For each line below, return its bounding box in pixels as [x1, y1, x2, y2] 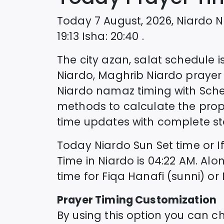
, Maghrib [92, 67, 147, 82]
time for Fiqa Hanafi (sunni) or [57, 168, 219, 183]
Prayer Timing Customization [57, 192, 217, 207]
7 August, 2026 [94, 13, 172, 28]
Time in [57, 153, 95, 168]
